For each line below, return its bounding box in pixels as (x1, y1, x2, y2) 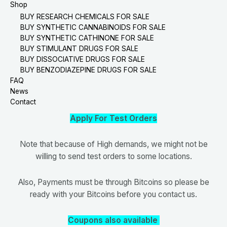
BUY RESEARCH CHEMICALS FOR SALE (20, 12, 149, 21)
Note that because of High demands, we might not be (19, 139, 208, 149)
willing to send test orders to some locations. (35, 152, 192, 162)
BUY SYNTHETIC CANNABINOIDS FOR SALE (20, 23, 166, 31)
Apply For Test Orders (70, 113, 157, 123)
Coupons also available (67, 215, 160, 225)
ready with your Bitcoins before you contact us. (30, 190, 197, 200)
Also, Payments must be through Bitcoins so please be (18, 177, 209, 187)
